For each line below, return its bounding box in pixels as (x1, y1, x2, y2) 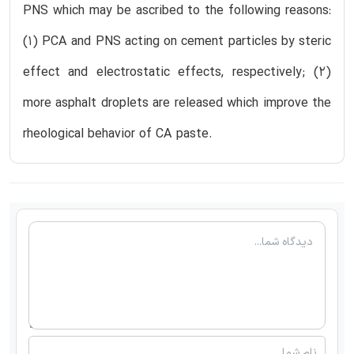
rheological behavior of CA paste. (23, 124, 213, 144)
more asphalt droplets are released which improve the (23, 93, 331, 113)
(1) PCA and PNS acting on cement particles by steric (23, 32, 331, 51)
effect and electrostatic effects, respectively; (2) (23, 62, 331, 82)
